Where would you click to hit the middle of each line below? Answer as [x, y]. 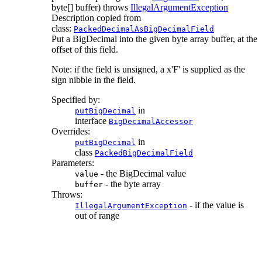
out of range [97, 215]
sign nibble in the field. [94, 80]
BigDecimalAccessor [151, 121]
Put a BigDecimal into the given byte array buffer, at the [154, 39]
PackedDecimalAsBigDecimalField [144, 29]
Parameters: [73, 163]
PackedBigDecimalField [144, 153]
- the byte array [132, 184]
